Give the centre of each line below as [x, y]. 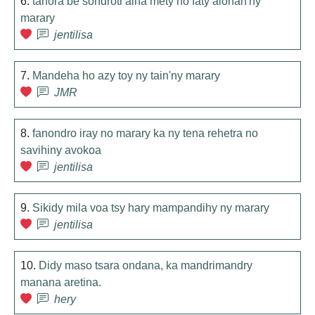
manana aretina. [61, 282]
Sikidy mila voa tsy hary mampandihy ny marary [151, 208]
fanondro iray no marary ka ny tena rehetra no [145, 133]
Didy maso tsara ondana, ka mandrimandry [146, 265]
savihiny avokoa [61, 150]
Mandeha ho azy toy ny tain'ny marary [126, 76]
